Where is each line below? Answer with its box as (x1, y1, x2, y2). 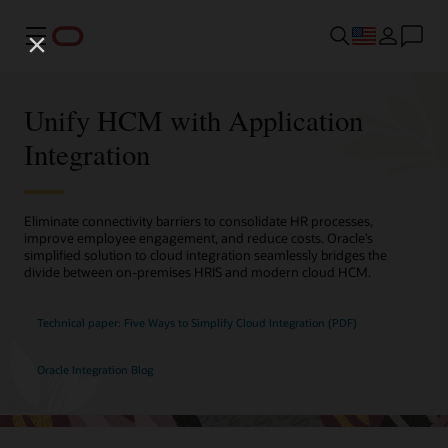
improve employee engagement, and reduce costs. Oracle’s (24, 230, 373, 246)
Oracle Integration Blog (36, 361, 153, 377)
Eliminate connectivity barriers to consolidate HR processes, (24, 213, 373, 229)
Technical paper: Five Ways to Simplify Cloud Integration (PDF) (36, 314, 357, 330)
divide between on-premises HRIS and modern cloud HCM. (24, 264, 371, 280)
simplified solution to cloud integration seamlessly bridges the (24, 247, 387, 263)
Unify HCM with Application (24, 100, 363, 139)
